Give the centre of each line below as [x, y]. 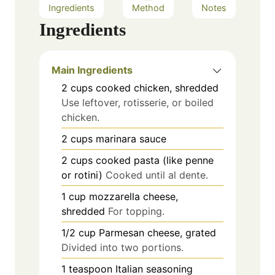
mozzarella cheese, [134, 196]
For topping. [136, 211]
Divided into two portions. [122, 247]
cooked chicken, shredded [157, 87]
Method [148, 7]
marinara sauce [131, 138]
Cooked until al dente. [157, 175]
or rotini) [82, 175]
